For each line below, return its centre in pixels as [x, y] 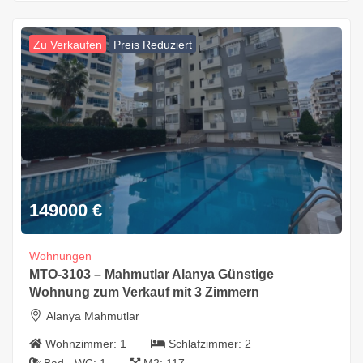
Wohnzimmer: [83, 343]
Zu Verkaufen [68, 44]
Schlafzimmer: [207, 343]
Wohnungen [60, 256]
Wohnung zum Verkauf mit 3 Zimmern [144, 292]
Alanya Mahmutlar [93, 316]
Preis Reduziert [153, 44]
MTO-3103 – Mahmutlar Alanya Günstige [152, 274]
